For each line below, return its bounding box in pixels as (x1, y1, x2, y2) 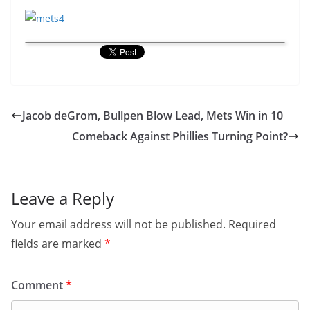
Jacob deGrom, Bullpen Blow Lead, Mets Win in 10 (22, 108, 283, 123)
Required (228, 217, 276, 232)
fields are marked (11, 236, 104, 251)
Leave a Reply (11, 187, 114, 210)
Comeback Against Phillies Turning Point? (72, 129, 288, 144)
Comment (11, 277, 66, 293)
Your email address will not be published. (11, 217, 226, 232)
